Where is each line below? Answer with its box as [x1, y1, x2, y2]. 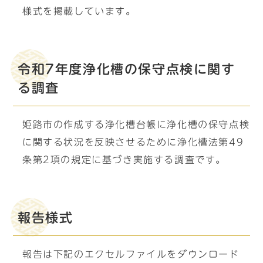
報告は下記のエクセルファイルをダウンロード [22, 249, 240, 259]
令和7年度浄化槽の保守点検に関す [18, 63, 235, 76]
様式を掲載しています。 [22, 6, 136, 16]
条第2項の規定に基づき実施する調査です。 [22, 155, 226, 164]
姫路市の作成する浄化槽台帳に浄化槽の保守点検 [22, 120, 250, 129]
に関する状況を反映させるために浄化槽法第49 [22, 137, 244, 147]
